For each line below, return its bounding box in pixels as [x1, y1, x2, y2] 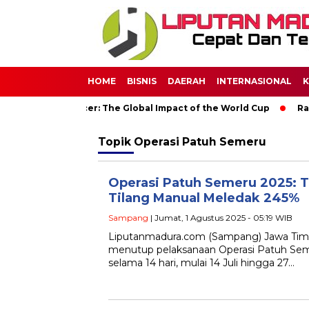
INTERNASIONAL [217, 76, 292, 86]
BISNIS [127, 76, 157, 86]
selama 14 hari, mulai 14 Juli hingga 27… [108, 257, 295, 269]
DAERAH [168, 76, 206, 86]
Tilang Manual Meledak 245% [108, 190, 299, 206]
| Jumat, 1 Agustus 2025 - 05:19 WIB [148, 212, 292, 223]
